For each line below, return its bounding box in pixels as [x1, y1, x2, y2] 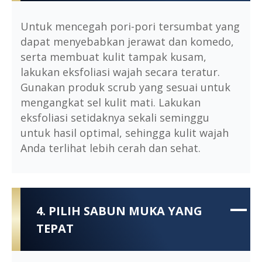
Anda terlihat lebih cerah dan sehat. [20, 140, 201, 155]
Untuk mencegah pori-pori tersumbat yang [20, 19, 240, 33]
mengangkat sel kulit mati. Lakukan [20, 95, 201, 109]
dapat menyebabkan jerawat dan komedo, [20, 34, 234, 49]
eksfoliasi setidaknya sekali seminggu [20, 110, 209, 125]
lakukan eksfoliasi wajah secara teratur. [20, 64, 220, 79]
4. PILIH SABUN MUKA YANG [36, 203, 202, 219]
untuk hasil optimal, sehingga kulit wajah [20, 125, 229, 140]
